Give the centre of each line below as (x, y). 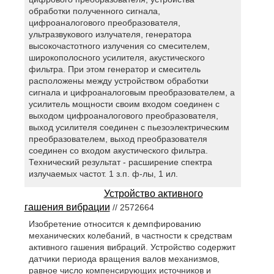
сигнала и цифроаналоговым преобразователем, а (131, 93)
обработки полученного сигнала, (94, 11)
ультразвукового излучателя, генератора (110, 35)
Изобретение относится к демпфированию (115, 224)
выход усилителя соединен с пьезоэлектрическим (129, 128)
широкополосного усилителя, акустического (117, 58)
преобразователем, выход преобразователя (118, 139)
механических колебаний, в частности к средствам (130, 236)
